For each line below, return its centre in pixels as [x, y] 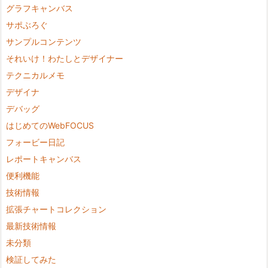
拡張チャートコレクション [56, 209]
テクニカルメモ [35, 75]
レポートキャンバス [44, 159]
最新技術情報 [31, 226]
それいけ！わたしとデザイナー [65, 59]
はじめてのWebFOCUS [50, 126]
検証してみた [31, 260]
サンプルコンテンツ [44, 42]
